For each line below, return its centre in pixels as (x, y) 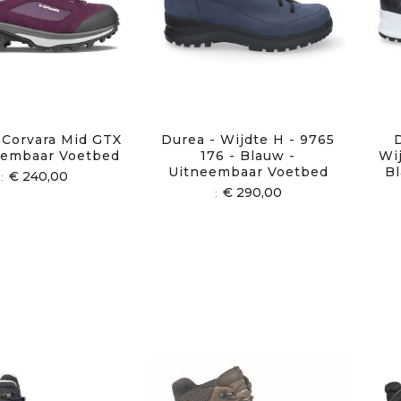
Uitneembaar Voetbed (248, 171)
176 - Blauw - (248, 155)
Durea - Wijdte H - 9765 (248, 139)
